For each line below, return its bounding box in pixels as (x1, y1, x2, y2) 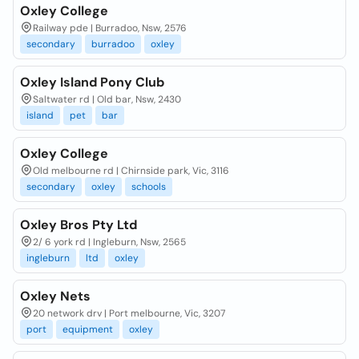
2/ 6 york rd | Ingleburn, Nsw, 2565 (33, 236, 186, 248)
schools (131, 180, 166, 193)
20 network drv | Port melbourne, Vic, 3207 (33, 307, 225, 320)
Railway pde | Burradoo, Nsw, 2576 (33, 22, 187, 34)
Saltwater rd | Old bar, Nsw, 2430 (33, 93, 181, 106)
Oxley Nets (20, 288, 91, 305)
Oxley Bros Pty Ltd (20, 216, 137, 233)
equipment (63, 323, 113, 336)
